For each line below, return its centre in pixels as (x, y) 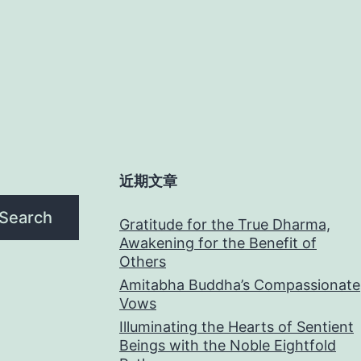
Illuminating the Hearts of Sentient (237, 326)
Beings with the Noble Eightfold (228, 345)
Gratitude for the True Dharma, (225, 224)
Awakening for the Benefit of (218, 243)
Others (143, 261)
